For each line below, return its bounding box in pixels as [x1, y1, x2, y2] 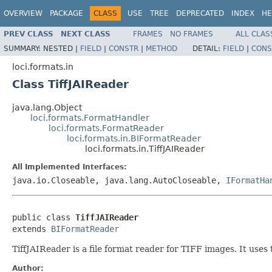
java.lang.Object [12, 102, 82, 112]
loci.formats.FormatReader [49, 123, 164, 133]
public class [12, 212, 75, 222]
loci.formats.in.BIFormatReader [67, 133, 201, 143]
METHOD [146, 44, 177, 53]
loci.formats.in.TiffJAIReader [85, 143, 205, 154]
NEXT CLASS [61, 29, 110, 38]
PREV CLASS [4, 29, 53, 38]
